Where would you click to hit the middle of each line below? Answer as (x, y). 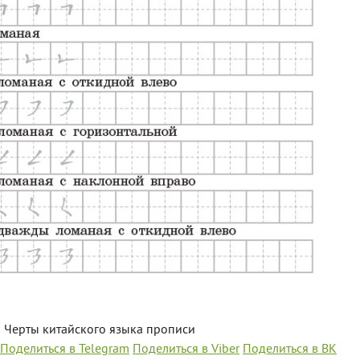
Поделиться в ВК (290, 350)
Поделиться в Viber (186, 350)
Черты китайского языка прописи (100, 330)
